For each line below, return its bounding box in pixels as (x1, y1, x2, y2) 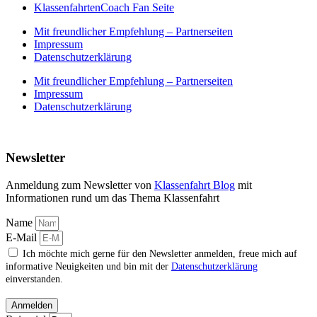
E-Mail (6, 231, 40, 244)
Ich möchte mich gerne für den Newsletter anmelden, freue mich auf (23, 248, 297, 260)
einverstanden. (6, 274, 63, 285)
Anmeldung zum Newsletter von (6, 179, 154, 192)
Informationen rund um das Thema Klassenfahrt (6, 192, 219, 204)
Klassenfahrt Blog (154, 179, 235, 192)
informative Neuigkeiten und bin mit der (6, 261, 171, 272)
